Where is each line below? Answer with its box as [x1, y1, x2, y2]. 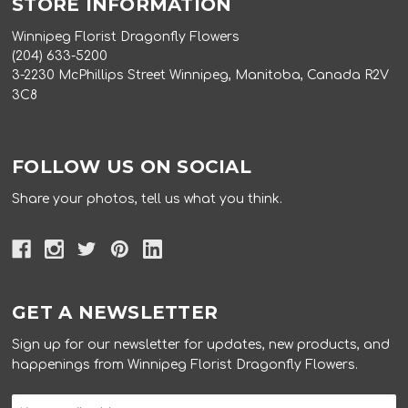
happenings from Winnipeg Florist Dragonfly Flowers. [12, 358, 359, 372]
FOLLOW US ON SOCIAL [12, 155, 251, 178]
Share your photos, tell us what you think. [12, 191, 283, 206]
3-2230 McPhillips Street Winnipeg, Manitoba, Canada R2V [12, 67, 390, 82]
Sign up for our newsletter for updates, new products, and [12, 338, 391, 352]
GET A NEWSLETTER [12, 301, 219, 324]
